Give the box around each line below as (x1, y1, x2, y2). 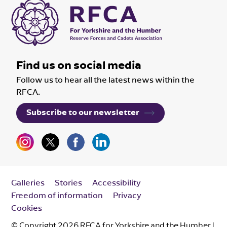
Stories (55, 177, 83, 188)
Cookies (11, 203, 43, 213)
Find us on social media (16, 58, 142, 72)
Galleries (11, 177, 45, 188)
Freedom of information (11, 190, 103, 201)
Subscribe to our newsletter (26, 107, 140, 118)
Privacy (113, 190, 142, 201)
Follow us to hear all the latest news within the (16, 74, 195, 85)
